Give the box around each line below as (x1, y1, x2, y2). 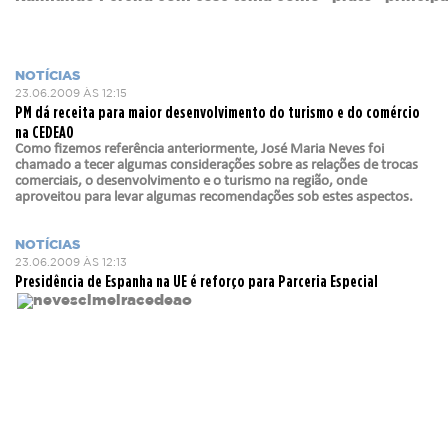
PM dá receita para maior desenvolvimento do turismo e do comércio (15, 102, 420, 121)
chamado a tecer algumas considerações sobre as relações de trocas (15, 158, 418, 173)
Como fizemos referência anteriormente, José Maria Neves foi (15, 142, 384, 157)
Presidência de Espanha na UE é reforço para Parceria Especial (15, 271, 378, 290)
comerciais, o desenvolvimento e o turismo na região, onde (15, 174, 367, 189)
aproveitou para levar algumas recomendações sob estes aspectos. (15, 190, 413, 205)
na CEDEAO (15, 122, 74, 141)
